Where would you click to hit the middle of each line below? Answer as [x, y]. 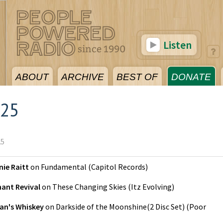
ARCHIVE [83, 77]
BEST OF [137, 77]
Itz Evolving [151, 187]
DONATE [191, 77]
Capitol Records [118, 167]
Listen [176, 45]
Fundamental [64, 167]
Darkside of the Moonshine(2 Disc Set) [120, 207]
